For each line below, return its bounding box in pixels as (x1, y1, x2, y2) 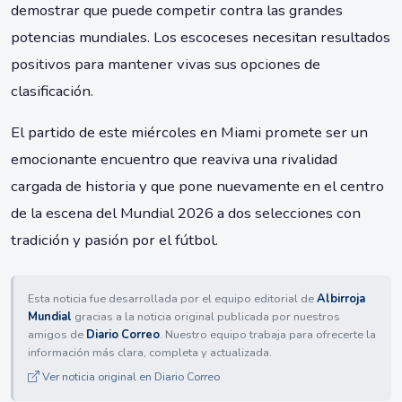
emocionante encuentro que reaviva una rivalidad (11, 149, 337, 170)
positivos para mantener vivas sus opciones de (11, 54, 320, 75)
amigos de (28, 327, 86, 344)
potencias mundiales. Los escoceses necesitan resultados (11, 27, 390, 48)
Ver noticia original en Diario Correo (42, 369, 220, 385)
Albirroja (317, 291, 365, 308)
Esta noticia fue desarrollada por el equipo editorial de (28, 291, 317, 308)
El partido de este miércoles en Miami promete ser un (11, 122, 368, 144)
